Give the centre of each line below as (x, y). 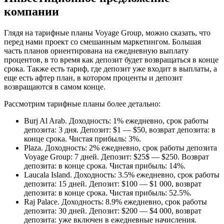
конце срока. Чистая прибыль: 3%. (82, 139)
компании (31, 12)
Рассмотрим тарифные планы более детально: (82, 104)
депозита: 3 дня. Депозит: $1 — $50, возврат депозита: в (120, 130)
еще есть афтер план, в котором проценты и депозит (93, 78)
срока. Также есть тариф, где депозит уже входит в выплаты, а (110, 69)
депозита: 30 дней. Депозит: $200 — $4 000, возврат (113, 211)
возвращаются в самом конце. (55, 87)
